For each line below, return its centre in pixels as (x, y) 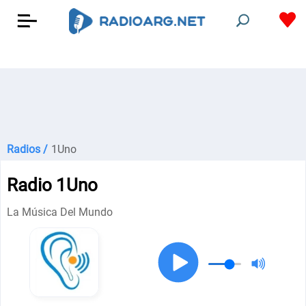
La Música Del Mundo (60, 212)
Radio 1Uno (53, 185)
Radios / (27, 149)
